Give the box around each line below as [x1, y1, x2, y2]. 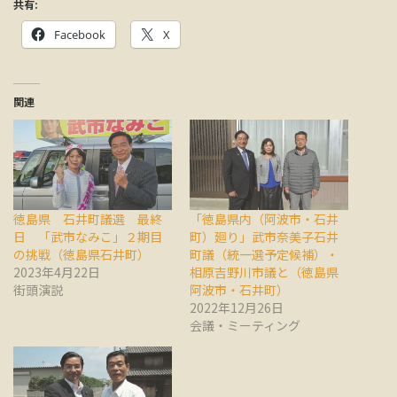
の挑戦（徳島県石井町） [13, 245, 150, 264]
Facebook [54, 26, 105, 43]
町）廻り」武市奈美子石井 [190, 228, 339, 246]
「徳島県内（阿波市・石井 [190, 210, 339, 229]
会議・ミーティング [190, 316, 300, 335]
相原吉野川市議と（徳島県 [190, 263, 339, 282]
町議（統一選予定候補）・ [190, 245, 339, 264]
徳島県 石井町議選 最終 [13, 210, 162, 229]
